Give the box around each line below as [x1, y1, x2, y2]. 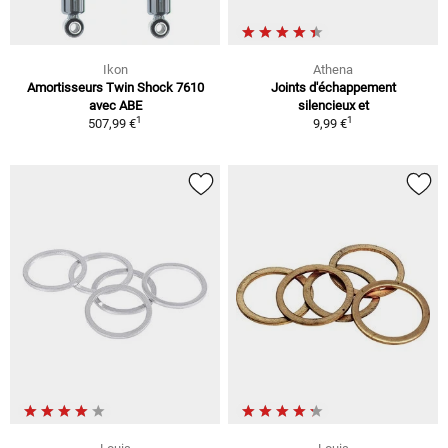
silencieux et [297, 98, 369, 114]
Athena [313, 62, 353, 78]
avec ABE [88, 98, 142, 114]
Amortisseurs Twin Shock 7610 [26, 80, 204, 96]
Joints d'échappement [270, 80, 396, 96]
